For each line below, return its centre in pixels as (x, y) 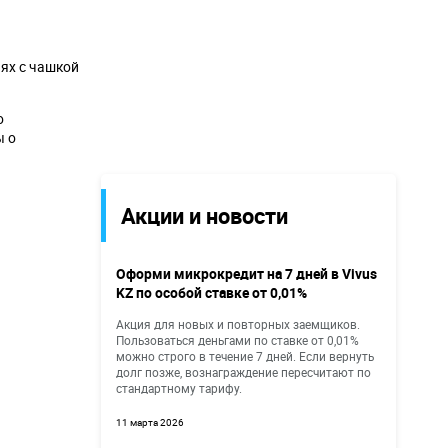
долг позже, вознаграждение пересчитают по (243, 372)
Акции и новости (204, 215)
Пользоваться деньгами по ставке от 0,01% (237, 340)
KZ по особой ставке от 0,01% (211, 292)
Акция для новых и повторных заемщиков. (238, 324)
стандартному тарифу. (179, 388)
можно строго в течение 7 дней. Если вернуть (245, 356)
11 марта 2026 (150, 422)
